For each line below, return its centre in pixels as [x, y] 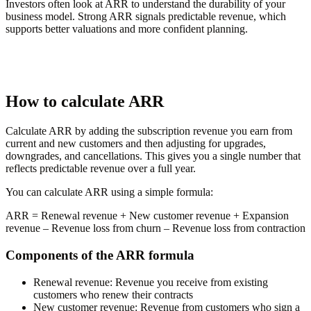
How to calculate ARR [85, 102]
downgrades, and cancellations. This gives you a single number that [153, 156]
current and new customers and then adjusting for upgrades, [136, 144]
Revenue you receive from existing [190, 282]
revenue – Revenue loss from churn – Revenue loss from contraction [155, 228]
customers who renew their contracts [113, 294]
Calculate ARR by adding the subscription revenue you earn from [149, 131]
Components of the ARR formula [100, 255]
